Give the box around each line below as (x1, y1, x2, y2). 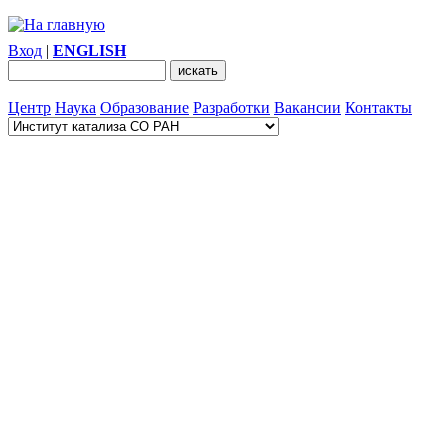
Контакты (345, 99, 412, 116)
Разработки (193, 99, 270, 116)
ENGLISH (53, 42, 126, 59)
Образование (100, 99, 189, 116)
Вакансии (274, 99, 341, 116)
